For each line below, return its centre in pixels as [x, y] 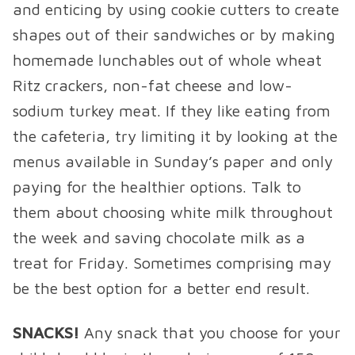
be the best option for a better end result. [161, 288]
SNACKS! [48, 333]
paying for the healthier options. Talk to [157, 187]
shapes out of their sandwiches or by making [174, 35]
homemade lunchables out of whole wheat [167, 60]
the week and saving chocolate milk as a [159, 238]
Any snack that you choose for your [212, 333]
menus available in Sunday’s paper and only [173, 162]
